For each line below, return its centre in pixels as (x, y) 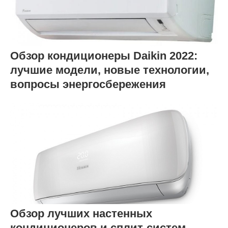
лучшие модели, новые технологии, (110, 70)
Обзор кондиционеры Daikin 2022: (104, 56)
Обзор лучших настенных (81, 213)
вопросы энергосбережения (88, 84)
